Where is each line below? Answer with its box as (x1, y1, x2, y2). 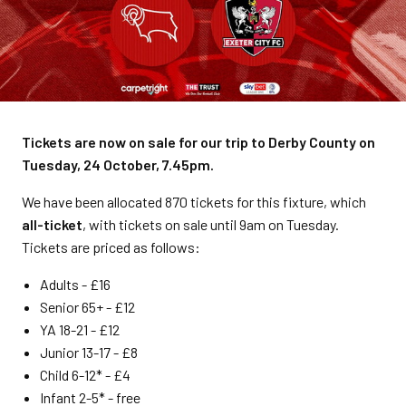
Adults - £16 (40, 275, 111, 293)
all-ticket (22, 216, 82, 233)
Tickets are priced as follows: (22, 238, 200, 256)
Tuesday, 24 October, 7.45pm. (22, 156, 214, 173)
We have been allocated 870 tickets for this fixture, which (22, 193, 366, 210)
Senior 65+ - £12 (40, 298, 135, 315)
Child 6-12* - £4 (40, 366, 130, 383)
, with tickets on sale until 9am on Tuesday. (82, 216, 339, 233)
